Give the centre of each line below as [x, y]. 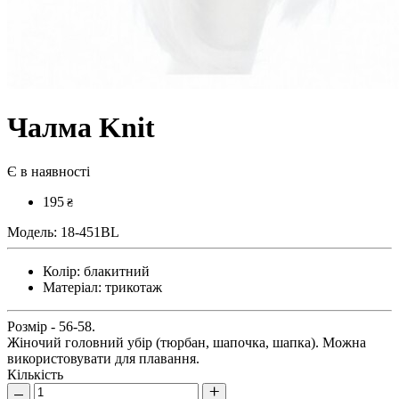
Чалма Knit [81, 128]
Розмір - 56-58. [51, 326]
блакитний [115, 271]
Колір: [61, 271]
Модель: [32, 232]
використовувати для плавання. [103, 358]
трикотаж [132, 287]
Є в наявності [49, 171]
